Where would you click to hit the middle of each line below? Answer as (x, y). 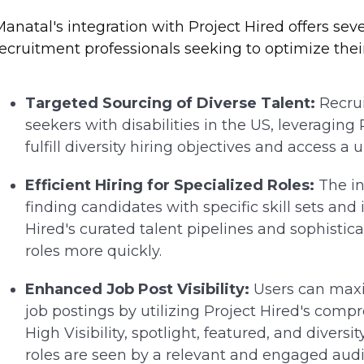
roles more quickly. (93, 251)
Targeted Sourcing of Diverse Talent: (170, 103)
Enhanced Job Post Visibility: (137, 289)
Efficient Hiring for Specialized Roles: (169, 185)
